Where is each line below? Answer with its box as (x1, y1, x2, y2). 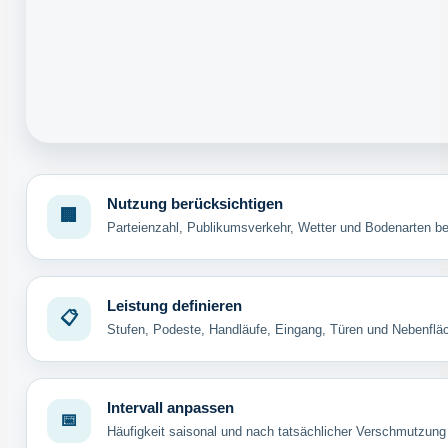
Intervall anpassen (106, 399, 234, 416)
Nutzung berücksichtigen (106, 195, 283, 212)
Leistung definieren (106, 297, 242, 314)
